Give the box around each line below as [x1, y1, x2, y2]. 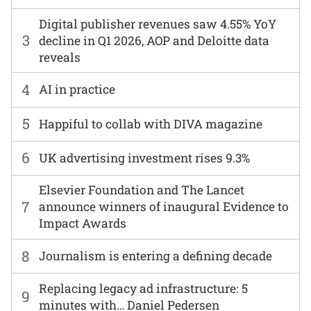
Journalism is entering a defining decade [39, 248, 273, 264]
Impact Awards [39, 215, 127, 232]
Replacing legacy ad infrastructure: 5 [39, 280, 249, 296]
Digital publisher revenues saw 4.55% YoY [39, 15, 277, 32]
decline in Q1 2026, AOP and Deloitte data [39, 32, 270, 49]
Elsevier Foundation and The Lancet [39, 182, 245, 199]
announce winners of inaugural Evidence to [39, 199, 289, 215]
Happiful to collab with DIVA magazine [39, 115, 263, 132]
